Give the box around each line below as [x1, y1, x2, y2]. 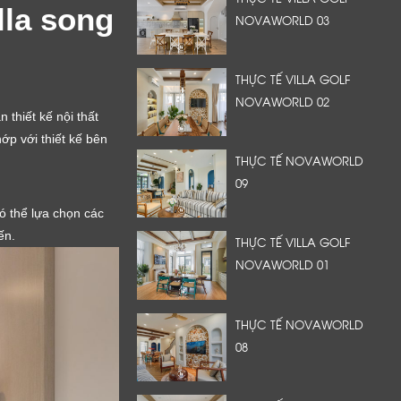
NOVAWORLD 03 [235, 11, 329, 28]
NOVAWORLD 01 [235, 256, 329, 273]
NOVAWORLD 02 [235, 92, 329, 109]
